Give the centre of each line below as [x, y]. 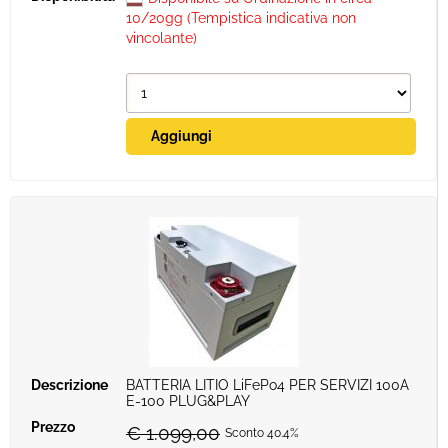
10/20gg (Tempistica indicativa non [241, 18]
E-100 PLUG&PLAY [188, 401]
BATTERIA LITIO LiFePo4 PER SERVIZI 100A [267, 385]
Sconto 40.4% [262, 433]
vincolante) [161, 38]
